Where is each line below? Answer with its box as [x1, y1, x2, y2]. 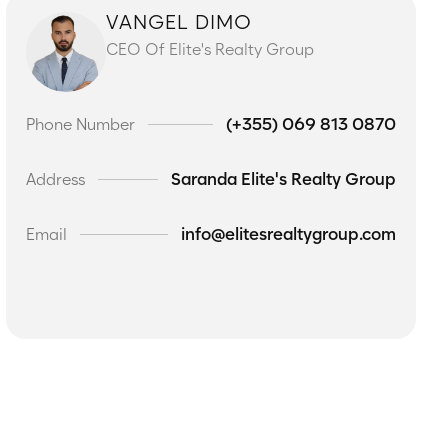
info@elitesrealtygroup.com [181, 224, 396, 244]
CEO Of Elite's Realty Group [106, 40, 314, 59]
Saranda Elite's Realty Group [171, 169, 396, 189]
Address [26, 169, 85, 189]
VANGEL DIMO [106, 10, 252, 34]
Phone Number [26, 114, 135, 134]
